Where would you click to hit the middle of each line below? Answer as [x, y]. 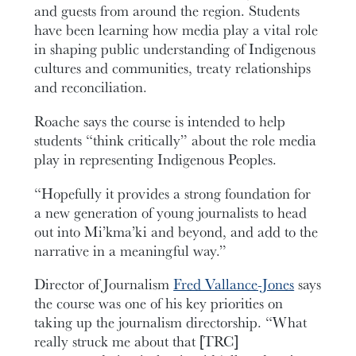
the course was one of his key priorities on [159, 303]
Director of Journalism [104, 284]
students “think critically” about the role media [176, 139]
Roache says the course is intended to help [160, 120]
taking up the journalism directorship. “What [171, 322]
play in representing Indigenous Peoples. [156, 159]
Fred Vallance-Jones [234, 284]
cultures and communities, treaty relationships [173, 68]
